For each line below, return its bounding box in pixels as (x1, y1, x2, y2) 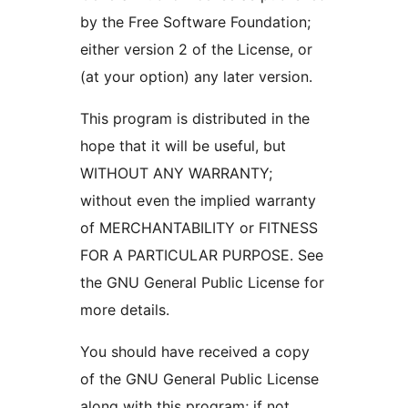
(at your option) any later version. (80, 67, 312, 87)
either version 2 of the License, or (80, 40, 312, 59)
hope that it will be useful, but (80, 137, 286, 156)
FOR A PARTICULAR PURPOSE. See (80, 246, 323, 265)
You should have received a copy (80, 342, 310, 362)
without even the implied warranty (80, 191, 316, 210)
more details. (80, 301, 169, 320)
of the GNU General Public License (80, 370, 319, 389)
